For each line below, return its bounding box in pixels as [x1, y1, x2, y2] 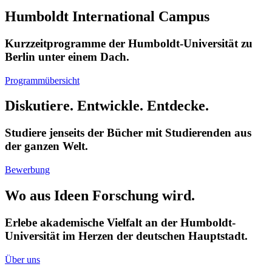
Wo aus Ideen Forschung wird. [5, 187, 195, 203]
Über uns [5, 254, 40, 265]
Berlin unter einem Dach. [5, 50, 129, 63]
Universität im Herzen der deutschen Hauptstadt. [5, 229, 248, 242]
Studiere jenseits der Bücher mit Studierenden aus [5, 126, 251, 140]
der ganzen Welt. [5, 140, 88, 153]
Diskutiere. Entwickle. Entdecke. [5, 98, 209, 114]
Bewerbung [5, 165, 50, 175]
